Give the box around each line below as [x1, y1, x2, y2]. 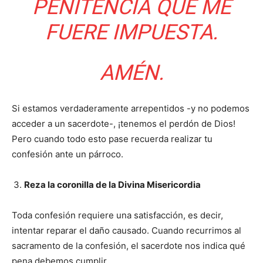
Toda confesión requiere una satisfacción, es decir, [12, 210, 223, 221]
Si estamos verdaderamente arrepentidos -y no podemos [12, 103, 249, 114]
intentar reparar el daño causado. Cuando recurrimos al [12, 225, 241, 237]
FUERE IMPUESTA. [45, 20, 218, 45]
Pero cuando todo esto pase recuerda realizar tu [12, 133, 213, 145]
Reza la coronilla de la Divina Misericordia [24, 179, 201, 191]
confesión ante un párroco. [12, 149, 123, 160]
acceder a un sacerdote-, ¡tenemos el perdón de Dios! [12, 118, 235, 130]
